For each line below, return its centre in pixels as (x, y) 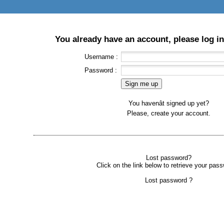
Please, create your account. (168, 113)
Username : (101, 57)
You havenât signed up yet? (168, 103)
